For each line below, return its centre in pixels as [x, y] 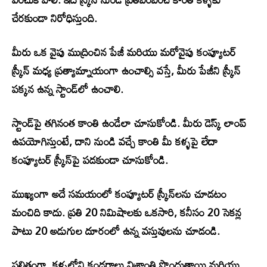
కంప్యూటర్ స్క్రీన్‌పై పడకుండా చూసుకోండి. [90, 160]
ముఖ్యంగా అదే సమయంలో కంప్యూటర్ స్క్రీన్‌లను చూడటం [119, 194]
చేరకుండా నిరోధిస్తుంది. [55, 18]
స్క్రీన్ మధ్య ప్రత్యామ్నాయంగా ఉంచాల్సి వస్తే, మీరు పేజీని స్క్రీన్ [126, 70]
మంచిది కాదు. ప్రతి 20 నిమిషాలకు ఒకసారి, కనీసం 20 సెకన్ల [127, 212]
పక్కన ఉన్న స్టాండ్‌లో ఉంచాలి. [68, 89]
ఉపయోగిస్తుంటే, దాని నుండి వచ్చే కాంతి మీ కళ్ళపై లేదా [115, 141]
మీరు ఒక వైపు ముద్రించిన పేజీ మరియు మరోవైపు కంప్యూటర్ [124, 52]
